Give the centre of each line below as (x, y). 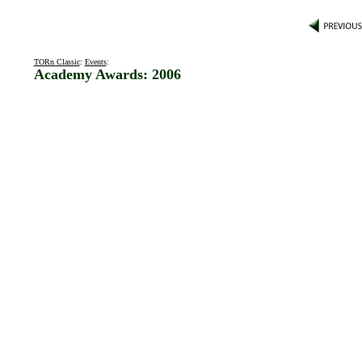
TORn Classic (57, 62)
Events (95, 62)
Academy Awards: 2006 (107, 74)
